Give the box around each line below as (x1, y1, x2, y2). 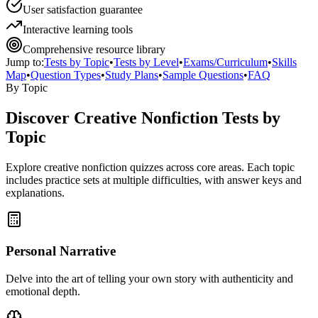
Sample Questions (163, 68, 243, 81)
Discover (6, 108, 74, 127)
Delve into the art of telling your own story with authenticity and (6, 273, 293, 285)
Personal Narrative (6, 243, 116, 259)
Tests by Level (114, 55, 179, 68)
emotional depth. (6, 285, 80, 298)
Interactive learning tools (23, 23, 133, 35)
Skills (272, 55, 297, 68)
